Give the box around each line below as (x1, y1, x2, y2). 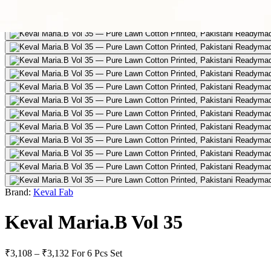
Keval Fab (33, 187, 73, 198)
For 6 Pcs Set (71, 248, 122, 259)
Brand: (5, 187, 31, 198)
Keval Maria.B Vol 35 (5, 211, 183, 233)
